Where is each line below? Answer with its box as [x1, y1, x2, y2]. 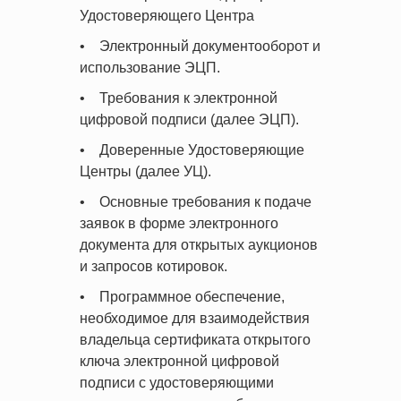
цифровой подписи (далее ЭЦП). [80, 112, 299, 127]
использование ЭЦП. [80, 60, 220, 75]
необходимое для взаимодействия [80, 311, 310, 326]
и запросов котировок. [80, 259, 227, 274]
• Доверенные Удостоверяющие [80, 142, 304, 158]
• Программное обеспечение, [80, 289, 285, 304]
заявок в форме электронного [80, 216, 278, 231]
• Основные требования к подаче [80, 194, 311, 209]
